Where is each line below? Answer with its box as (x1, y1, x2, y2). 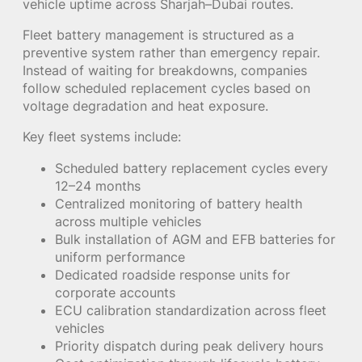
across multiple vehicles (55, 213, 201, 229)
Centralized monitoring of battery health (55, 195, 302, 212)
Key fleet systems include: (23, 128, 181, 145)
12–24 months (55, 177, 141, 194)
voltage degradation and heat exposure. (23, 98, 268, 115)
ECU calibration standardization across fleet (55, 301, 326, 318)
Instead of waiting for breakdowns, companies (23, 62, 307, 79)
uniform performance (55, 248, 185, 265)
